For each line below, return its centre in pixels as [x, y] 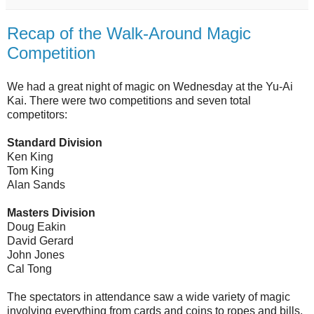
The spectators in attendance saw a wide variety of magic [149, 296]
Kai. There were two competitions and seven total [129, 100]
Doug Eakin [36, 226]
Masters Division [51, 212]
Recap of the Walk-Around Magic [129, 33]
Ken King [30, 156]
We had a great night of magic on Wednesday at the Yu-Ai [150, 86]
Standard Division [55, 142]
